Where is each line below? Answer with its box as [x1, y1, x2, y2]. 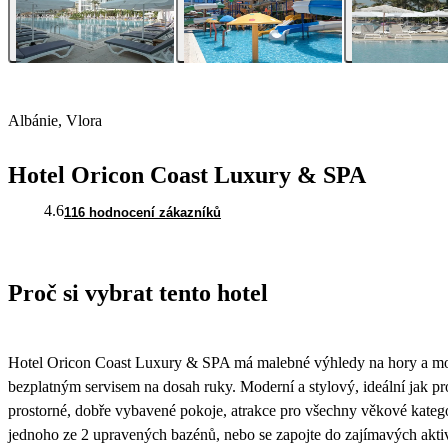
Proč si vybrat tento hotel [8, 280, 268, 307]
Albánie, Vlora [8, 112, 102, 130]
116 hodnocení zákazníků [64, 205, 221, 221]
